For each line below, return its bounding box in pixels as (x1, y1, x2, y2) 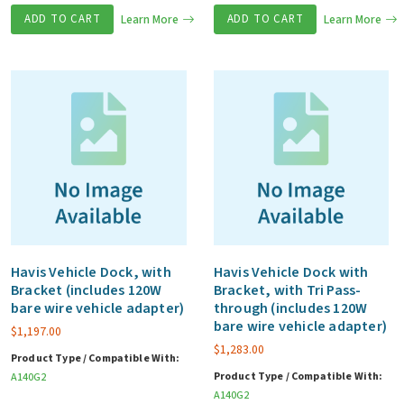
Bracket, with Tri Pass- (213, 280, 362, 301)
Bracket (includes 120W (11, 280, 162, 301)
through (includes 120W (213, 298, 368, 319)
